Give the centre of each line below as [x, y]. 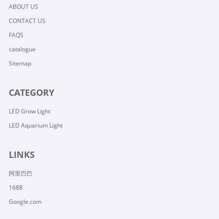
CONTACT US [27, 21]
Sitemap [20, 63]
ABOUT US [23, 7]
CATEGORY [31, 92]
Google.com [25, 202]
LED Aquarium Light [35, 125]
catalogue [22, 49]
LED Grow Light [29, 111]
